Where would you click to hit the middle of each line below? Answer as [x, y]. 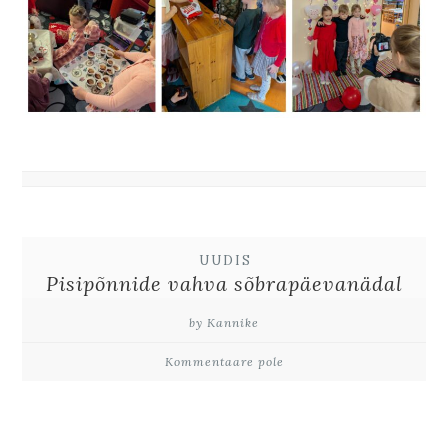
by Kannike [224, 323]
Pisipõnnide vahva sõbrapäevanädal [224, 284]
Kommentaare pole [224, 362]
